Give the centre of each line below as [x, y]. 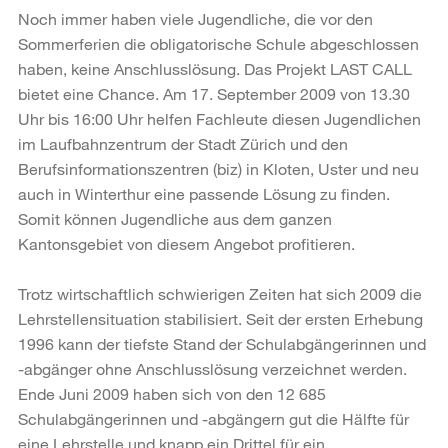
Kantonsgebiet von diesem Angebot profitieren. [186, 243]
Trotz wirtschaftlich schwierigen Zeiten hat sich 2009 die [220, 293]
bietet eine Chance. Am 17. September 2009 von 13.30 [214, 93]
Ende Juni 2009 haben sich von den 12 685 [172, 393]
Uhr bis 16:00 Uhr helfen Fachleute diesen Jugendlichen [219, 118]
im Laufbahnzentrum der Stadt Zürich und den [183, 143]
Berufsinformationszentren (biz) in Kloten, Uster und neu [218, 168]
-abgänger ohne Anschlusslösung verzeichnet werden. [212, 368]
